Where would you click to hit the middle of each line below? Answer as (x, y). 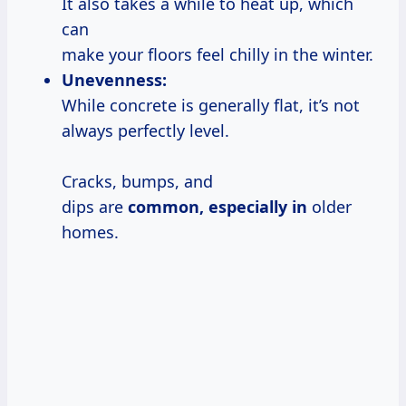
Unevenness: (114, 79)
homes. (90, 232)
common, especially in (217, 206)
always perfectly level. (145, 130)
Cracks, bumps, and (137, 181)
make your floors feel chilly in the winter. (217, 54)
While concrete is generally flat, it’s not (211, 105)
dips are (95, 206)
